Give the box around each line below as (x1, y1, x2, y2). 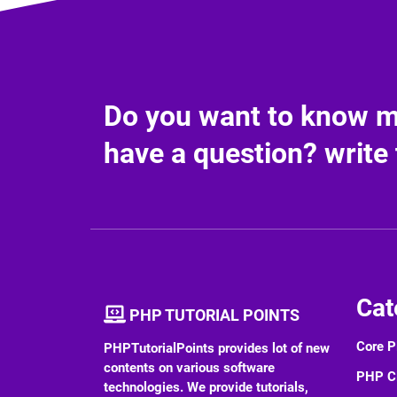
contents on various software (104, 359, 275, 376)
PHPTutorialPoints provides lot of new (104, 339, 330, 356)
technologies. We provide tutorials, (104, 378, 308, 395)
